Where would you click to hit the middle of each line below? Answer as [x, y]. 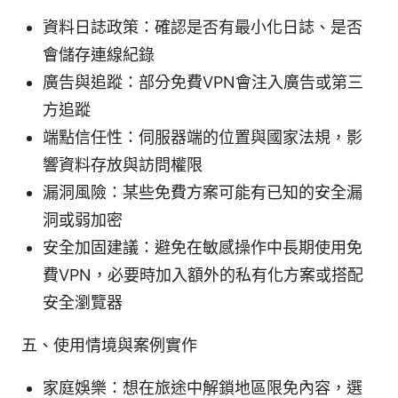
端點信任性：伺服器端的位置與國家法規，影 [203, 137]
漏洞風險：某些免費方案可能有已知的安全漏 [203, 192]
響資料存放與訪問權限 [123, 164]
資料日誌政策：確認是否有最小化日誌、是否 [203, 27]
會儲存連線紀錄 [99, 54]
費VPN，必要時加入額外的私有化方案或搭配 [203, 275]
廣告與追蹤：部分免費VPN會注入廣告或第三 [203, 82]
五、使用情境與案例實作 [109, 345]
